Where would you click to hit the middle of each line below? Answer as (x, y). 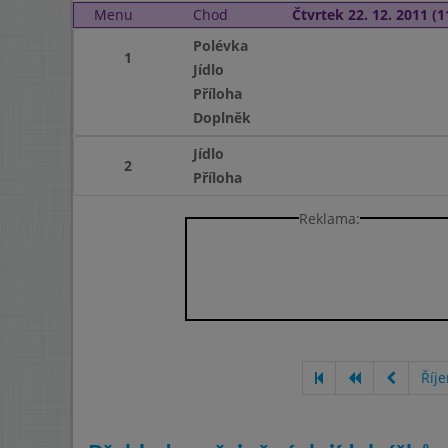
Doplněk (221, 117)
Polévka (220, 45)
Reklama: (329, 218)
